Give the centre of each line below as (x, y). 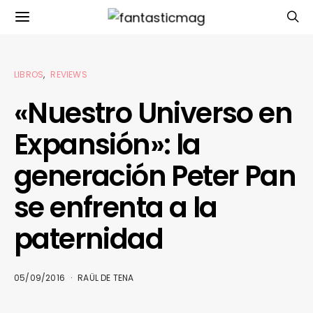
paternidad (88, 239)
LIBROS (29, 74)
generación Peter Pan (155, 176)
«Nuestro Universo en (153, 113)
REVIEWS (69, 74)
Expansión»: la (107, 145)
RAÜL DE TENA (106, 278)
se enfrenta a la (116, 208)
